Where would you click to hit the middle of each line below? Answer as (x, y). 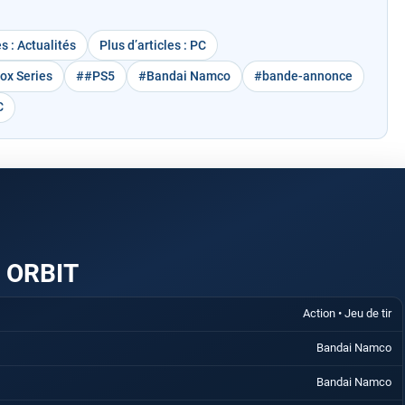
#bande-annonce (304, 75)
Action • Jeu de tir (348, 313)
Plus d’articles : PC (153, 45)
